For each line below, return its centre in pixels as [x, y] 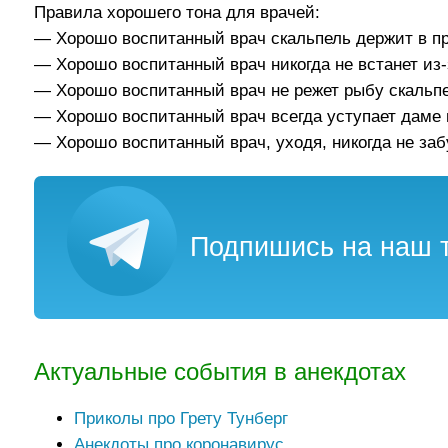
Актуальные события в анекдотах [220, 372]
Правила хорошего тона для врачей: [177, 13]
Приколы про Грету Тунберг [181, 419]
